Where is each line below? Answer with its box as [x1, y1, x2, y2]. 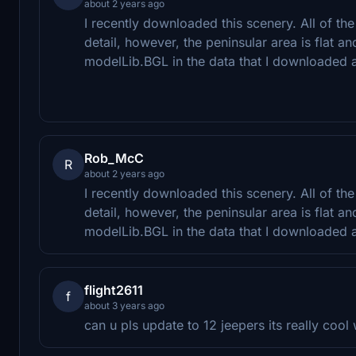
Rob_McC [84, 149, 144, 166]
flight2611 [84, 281, 143, 298]
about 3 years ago [84, 299, 164, 311]
